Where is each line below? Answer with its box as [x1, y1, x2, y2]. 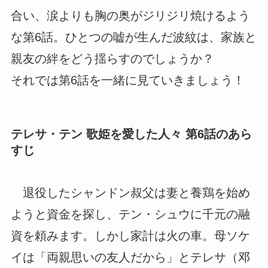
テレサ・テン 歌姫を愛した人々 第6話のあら [10, 127, 252, 141]
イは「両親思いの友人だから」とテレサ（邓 [10, 251, 250, 264]
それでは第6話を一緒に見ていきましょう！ [10, 73, 245, 87]
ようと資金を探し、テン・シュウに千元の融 [10, 208, 250, 221]
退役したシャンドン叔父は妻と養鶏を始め [10, 186, 250, 200]
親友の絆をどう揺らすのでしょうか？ [10, 51, 214, 65]
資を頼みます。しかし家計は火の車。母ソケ [10, 229, 250, 243]
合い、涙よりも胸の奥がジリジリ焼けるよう [10, 8, 250, 22]
